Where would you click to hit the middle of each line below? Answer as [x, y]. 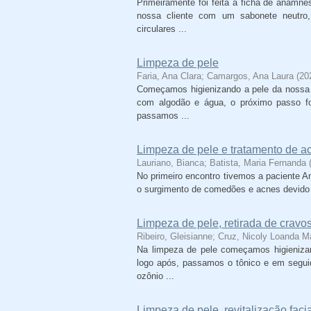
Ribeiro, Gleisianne [175, 236]
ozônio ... [155, 276]
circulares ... [162, 29]
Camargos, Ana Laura [250, 76]
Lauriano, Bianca [170, 163]
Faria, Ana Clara [169, 76]
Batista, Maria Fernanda [258, 163]
